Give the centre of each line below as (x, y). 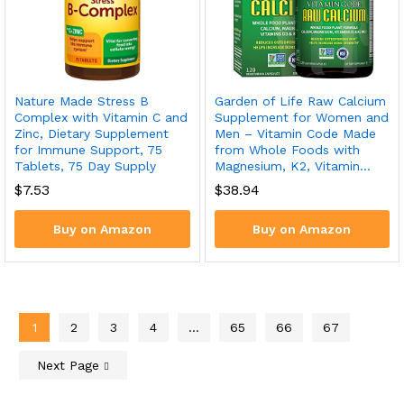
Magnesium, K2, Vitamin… (292, 166)
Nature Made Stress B (82, 101)
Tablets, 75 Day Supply (85, 166)
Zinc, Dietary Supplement (92, 134)
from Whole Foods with (287, 150)
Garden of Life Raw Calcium (300, 101)
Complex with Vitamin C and (101, 118)
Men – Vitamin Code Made (295, 134)
